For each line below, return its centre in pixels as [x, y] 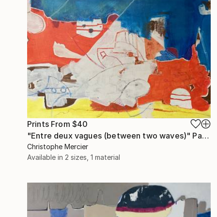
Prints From [50, 124]
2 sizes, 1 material [93, 157]
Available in [46, 157]
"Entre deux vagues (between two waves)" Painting [205, 136]
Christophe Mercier [58, 147]
